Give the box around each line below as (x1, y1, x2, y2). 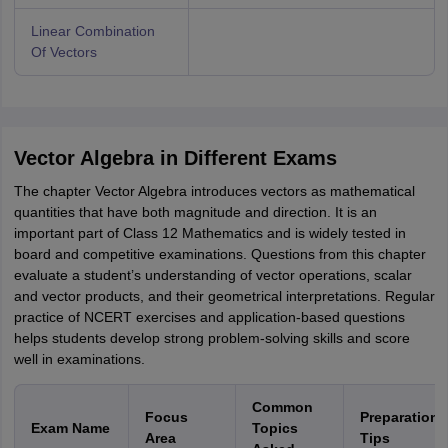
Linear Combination (30, 23, 155, 40)
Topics (251, 420, 298, 437)
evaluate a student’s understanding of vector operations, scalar (13, 267, 412, 284)
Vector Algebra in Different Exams (13, 147, 337, 170)
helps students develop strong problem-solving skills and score (13, 330, 410, 347)
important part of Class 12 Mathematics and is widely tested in (13, 225, 406, 242)
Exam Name (30, 420, 110, 437)
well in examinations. (13, 351, 145, 368)
